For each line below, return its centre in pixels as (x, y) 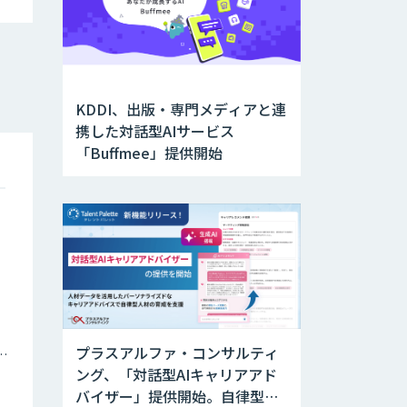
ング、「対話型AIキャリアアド (176, 374)
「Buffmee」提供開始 (149, 152)
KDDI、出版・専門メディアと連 (181, 109)
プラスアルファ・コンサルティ (177, 352)
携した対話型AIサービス (155, 130)
